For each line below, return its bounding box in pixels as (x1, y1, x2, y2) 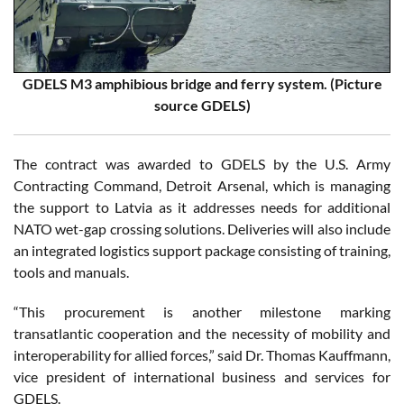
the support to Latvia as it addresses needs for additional (14, 198, 390, 216)
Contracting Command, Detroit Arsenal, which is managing (14, 177, 390, 195)
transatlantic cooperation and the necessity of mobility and (14, 325, 390, 343)
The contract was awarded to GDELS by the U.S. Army (14, 155, 390, 173)
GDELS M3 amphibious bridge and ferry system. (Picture (22, 75, 382, 93)
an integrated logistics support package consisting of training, (14, 242, 390, 260)
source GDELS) (153, 96, 251, 115)
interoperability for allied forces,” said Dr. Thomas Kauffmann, (14, 346, 390, 364)
